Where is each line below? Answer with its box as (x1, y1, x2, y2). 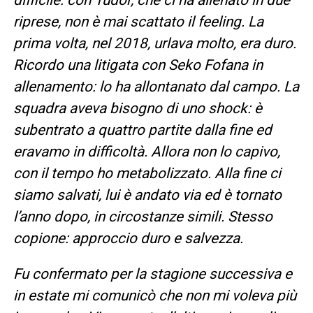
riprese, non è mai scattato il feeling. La (13, 13, 263, 30)
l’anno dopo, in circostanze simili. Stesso (13, 208, 272, 225)
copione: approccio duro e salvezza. (13, 229, 243, 247)
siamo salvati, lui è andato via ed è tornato (13, 186, 282, 203)
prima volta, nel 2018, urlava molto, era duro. (13, 34, 296, 52)
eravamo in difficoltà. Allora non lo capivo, (13, 143, 280, 160)
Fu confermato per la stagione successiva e (13, 265, 292, 282)
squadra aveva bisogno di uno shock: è (13, 99, 262, 117)
